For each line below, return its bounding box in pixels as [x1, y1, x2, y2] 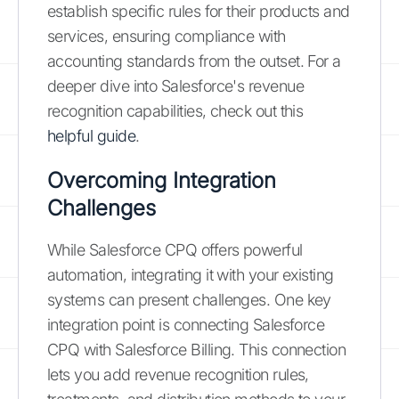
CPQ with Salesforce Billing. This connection [47, 339, 346, 359]
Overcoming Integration [47, 167, 276, 193]
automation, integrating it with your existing [47, 265, 334, 284]
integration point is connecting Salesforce [47, 314, 325, 334]
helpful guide [47, 126, 135, 145]
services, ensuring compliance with [47, 26, 286, 45]
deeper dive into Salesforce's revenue [47, 76, 305, 95]
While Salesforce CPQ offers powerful [47, 240, 303, 259]
